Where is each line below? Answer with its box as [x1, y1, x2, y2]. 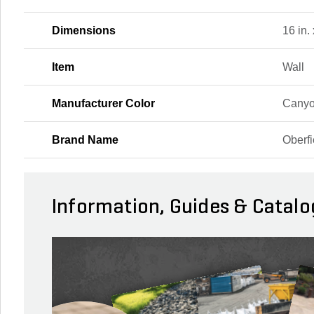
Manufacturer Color [52, 97, 155, 109]
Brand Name [52, 133, 118, 146]
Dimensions [52, 24, 116, 36]
